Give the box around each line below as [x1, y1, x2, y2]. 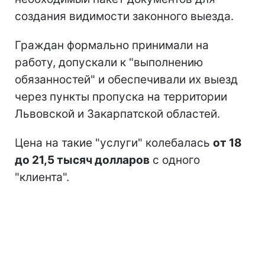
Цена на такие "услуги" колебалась [15, 135, 213, 150]
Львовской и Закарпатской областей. [15, 106, 220, 121]
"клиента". [15, 170, 69, 184]
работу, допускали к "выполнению [15, 55, 203, 69]
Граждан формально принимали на [15, 38, 209, 52]
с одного [150, 153, 200, 167]
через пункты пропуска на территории [15, 89, 227, 104]
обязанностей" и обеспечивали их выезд [15, 72, 238, 86]
